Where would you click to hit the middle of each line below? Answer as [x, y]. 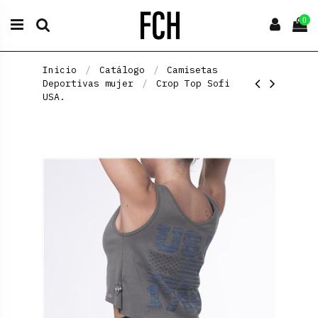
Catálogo [122, 70]
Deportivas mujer [88, 83]
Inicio [59, 70]
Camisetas [193, 70]
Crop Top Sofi [193, 83]
